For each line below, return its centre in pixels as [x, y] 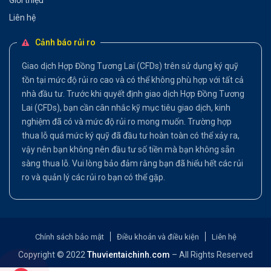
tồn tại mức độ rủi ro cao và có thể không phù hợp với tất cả [133, 80]
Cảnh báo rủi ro [65, 42]
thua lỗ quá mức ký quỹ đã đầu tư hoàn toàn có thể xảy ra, [131, 135]
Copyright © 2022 [53, 254]
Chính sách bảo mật [69, 237]
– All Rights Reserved [211, 254]
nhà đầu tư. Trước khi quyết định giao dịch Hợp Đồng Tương [133, 93]
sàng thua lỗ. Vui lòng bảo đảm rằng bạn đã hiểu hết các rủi [132, 163]
